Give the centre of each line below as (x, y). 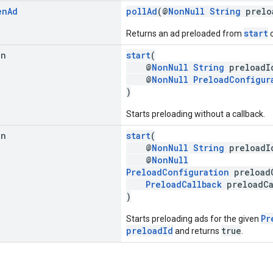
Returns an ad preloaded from (185, 33)
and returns (197, 231)
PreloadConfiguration (178, 172)
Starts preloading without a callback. (196, 114)
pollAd (142, 11)
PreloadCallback (184, 184)
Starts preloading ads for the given (193, 218)
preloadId (150, 230)
